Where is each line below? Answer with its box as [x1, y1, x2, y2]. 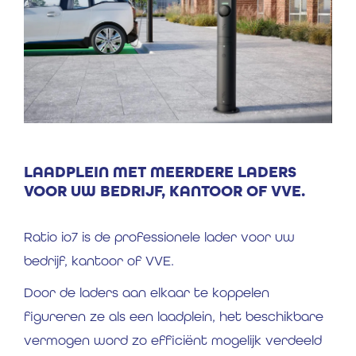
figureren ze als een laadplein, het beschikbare [24, 308, 323, 325]
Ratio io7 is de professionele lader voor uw [24, 229, 295, 246]
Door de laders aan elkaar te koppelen [24, 284, 269, 301]
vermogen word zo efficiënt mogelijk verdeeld [24, 332, 322, 349]
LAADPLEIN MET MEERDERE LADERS [24, 162, 296, 183]
